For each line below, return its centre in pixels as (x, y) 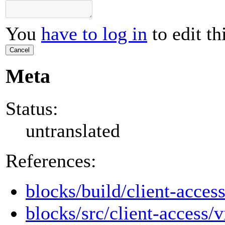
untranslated (73, 130)
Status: (32, 108)
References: (51, 160)
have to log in (94, 34)
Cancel (20, 50)
